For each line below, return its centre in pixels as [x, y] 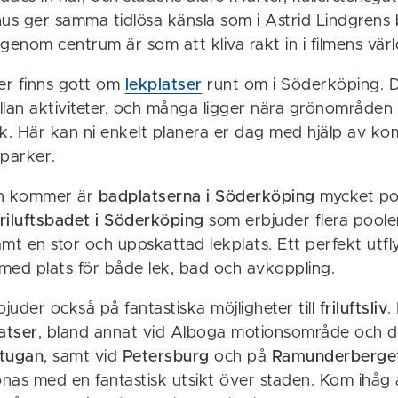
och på [240, 357]
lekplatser [163, 85]
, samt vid [83, 357]
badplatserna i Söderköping [207, 197]
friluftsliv [353, 309]
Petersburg [166, 357]
